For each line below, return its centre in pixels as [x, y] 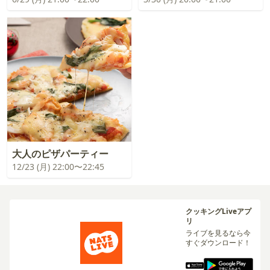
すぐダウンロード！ [218, 243]
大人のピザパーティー [60, 154]
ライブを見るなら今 [218, 233]
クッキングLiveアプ [219, 211]
